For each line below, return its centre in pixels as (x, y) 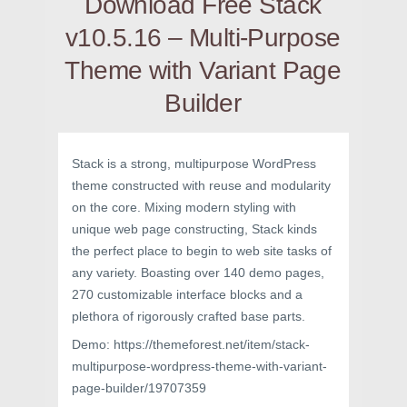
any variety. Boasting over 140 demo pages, (198, 273)
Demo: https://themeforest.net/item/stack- (191, 344)
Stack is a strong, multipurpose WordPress (194, 164)
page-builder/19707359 (139, 388)
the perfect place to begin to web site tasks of (202, 251)
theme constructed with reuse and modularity (201, 185)
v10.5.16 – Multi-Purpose (203, 38)
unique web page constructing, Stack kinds (194, 229)
